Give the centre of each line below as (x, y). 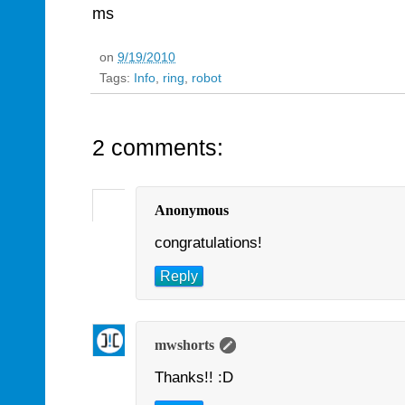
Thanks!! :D (194, 378)
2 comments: (158, 148)
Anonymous (192, 211)
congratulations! (208, 243)
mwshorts (184, 345)
